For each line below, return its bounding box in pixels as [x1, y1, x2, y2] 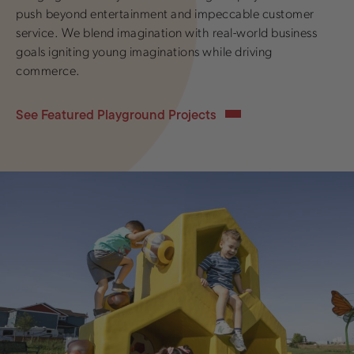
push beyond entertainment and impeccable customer [16, 9, 314, 22]
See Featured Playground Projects [16, 105, 220, 125]
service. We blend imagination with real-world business [16, 28, 317, 41]
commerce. [16, 66, 81, 79]
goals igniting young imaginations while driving [16, 47, 273, 60]
